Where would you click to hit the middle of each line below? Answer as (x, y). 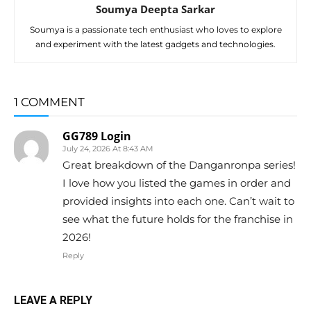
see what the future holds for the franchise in (178, 219)
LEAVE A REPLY (53, 301)
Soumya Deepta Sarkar (155, 9)
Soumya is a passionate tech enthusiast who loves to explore (155, 30)
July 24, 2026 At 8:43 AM (108, 149)
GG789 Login (97, 136)
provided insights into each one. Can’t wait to (178, 201)
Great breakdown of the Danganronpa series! (179, 165)
